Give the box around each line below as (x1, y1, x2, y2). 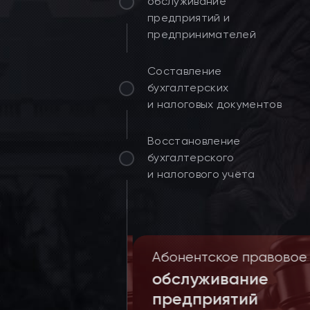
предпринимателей (147, 28, 257, 41)
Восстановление (147, 134, 241, 147)
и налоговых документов (147, 98, 282, 111)
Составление (147, 64, 222, 77)
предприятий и (147, 11, 230, 24)
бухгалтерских (147, 81, 229, 94)
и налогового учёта (147, 167, 255, 181)
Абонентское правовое (147, 249, 302, 265)
